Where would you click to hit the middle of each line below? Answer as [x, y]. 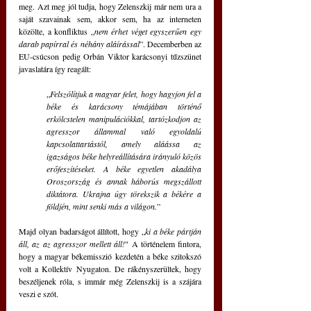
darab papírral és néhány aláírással [79, 44]
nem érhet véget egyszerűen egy [148, 32]
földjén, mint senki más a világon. [102, 207]
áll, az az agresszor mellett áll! [72, 244]
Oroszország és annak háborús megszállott [124, 182]
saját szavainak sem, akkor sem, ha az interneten [110, 19]
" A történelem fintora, [163, 244]
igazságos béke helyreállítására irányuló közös [124, 157]
